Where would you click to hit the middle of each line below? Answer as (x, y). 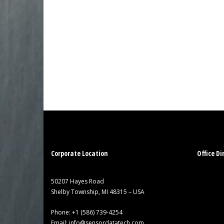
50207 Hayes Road (77, 181)
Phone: (61, 212)
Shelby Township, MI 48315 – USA (98, 191)
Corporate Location (79, 153)
